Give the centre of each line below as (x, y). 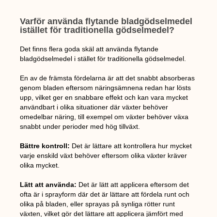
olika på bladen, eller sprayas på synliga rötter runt (98, 204)
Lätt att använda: (49, 185)
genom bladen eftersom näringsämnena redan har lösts (106, 88)
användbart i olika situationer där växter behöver (94, 107)
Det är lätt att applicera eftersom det (134, 185)
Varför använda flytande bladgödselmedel (106, 22)
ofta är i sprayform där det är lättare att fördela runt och (105, 194)
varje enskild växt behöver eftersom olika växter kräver (104, 156)
